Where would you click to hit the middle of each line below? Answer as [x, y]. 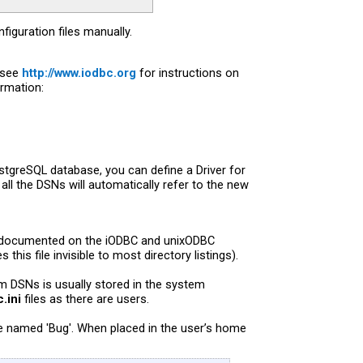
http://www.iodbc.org [79, 73]
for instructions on [188, 73]
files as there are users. [85, 299]
